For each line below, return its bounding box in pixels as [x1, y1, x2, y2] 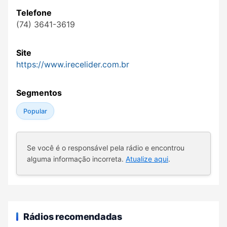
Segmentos [16, 88, 62, 98]
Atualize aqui [126, 155, 168, 164]
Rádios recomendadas [23, 211, 122, 222]
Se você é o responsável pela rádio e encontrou [27, 143, 184, 153]
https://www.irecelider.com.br [16, 59, 129, 70]
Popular [23, 107, 47, 115]
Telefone [16, 8, 52, 18]
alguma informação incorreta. [27, 155, 126, 164]
